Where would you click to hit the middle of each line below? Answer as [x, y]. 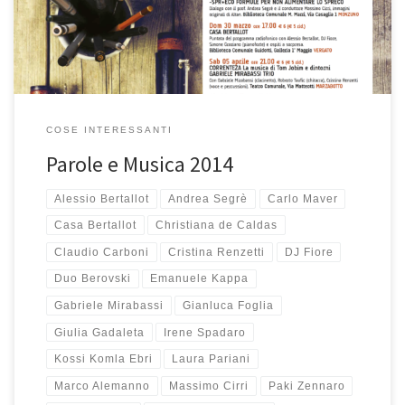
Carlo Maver [302, 198]
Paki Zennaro [306, 386]
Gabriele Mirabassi [108, 306]
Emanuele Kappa [200, 279]
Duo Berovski [92, 279]
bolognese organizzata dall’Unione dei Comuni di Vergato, [183, 13]
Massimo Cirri [209, 386]
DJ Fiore [309, 252]
